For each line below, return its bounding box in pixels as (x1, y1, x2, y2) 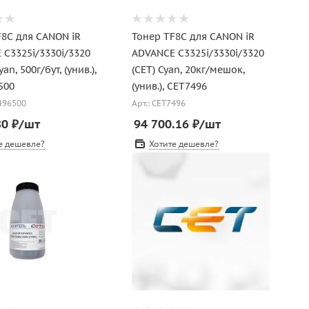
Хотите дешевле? (148, 139, 219, 149)
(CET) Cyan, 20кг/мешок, (131, 63, 245, 76)
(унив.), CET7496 (131, 80, 207, 92)
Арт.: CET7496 (131, 98, 186, 109)
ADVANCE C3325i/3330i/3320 (131, 47, 264, 59)
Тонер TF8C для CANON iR (131, 30, 255, 43)
